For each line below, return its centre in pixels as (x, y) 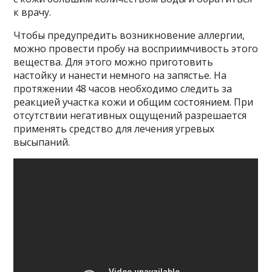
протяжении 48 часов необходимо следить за (123, 88)
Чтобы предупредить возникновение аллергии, (129, 35)
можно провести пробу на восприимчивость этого (136, 48)
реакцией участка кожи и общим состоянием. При (134, 102)
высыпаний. (42, 142)
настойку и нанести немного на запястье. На (120, 75)
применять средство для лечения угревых (114, 128)
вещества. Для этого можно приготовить (114, 62)
